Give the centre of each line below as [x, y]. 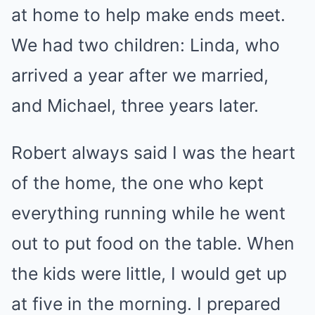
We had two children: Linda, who [146, 45]
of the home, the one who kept [137, 182]
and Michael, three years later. [135, 105]
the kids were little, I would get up [149, 273]
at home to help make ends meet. [148, 14]
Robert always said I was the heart [153, 152]
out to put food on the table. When [153, 243]
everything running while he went [148, 213]
